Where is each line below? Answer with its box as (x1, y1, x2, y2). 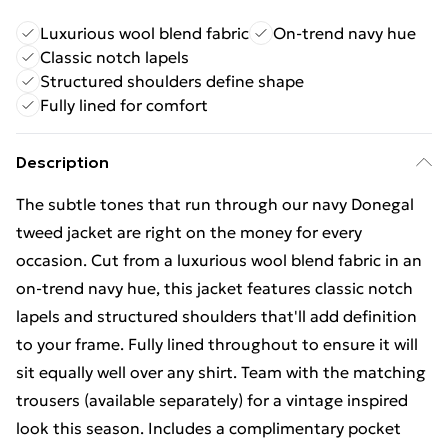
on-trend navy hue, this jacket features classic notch (16, 278, 413, 298)
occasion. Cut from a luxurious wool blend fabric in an (16, 250, 422, 270)
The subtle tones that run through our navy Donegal (16, 194, 414, 214)
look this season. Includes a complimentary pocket (16, 418, 401, 438)
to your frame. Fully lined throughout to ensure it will (16, 334, 418, 354)
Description (16, 152, 109, 172)
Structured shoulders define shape (40, 71, 304, 91)
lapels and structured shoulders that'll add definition (16, 306, 417, 326)
